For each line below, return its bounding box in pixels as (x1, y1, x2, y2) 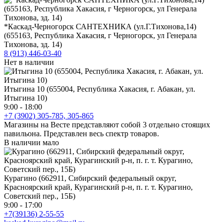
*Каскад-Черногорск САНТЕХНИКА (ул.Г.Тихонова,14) (4, 22, 196, 31)
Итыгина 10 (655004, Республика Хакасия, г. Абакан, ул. (4, 84, 195, 93)
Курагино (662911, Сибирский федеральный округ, (4, 173, 176, 182)
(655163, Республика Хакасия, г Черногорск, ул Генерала (4, 31, 197, 40)
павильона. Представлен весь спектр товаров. (4, 129, 159, 138)
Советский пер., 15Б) (4, 191, 75, 200)
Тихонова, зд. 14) (4, 40, 62, 49)
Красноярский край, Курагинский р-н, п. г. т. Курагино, (4, 182, 193, 191)
